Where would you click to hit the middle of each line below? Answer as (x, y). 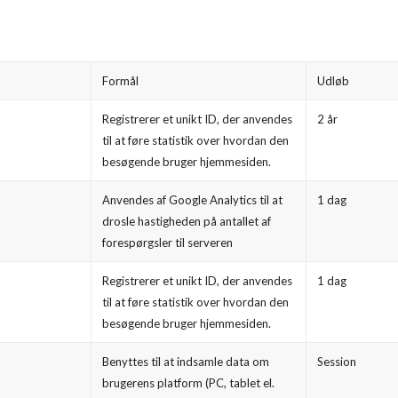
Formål (120, 81)
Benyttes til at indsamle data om (186, 362)
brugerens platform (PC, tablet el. (188, 383)
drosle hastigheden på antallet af (187, 222)
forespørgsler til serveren (167, 243)
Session (337, 362)
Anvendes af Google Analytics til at (192, 200)
